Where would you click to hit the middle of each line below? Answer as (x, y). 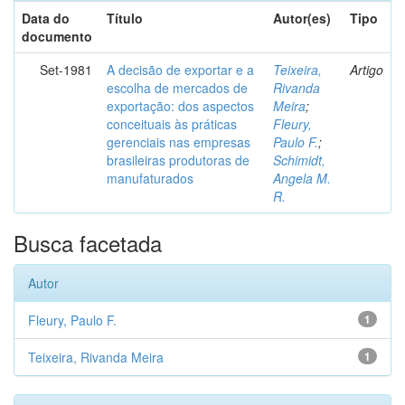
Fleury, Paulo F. (72, 320)
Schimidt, (299, 160)
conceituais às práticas (172, 124)
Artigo (367, 70)
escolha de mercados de (177, 88)
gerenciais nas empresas (179, 142)
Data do (46, 18)
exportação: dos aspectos (180, 106)
